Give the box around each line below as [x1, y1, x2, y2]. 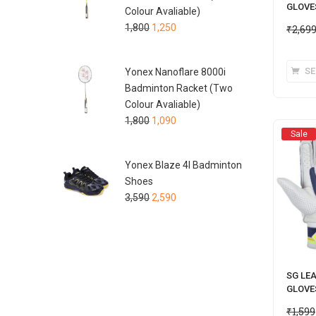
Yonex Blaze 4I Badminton [125, 159, 242, 171]
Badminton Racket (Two [125, 82, 233, 94]
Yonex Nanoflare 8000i [125, 66, 226, 78]
